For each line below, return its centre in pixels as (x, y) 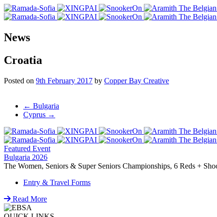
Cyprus (35, 114)
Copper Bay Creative (137, 80)
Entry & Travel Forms (57, 182)
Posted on (20, 80)
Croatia (23, 60)
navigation (30, 120)
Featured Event (27, 148)
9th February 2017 (64, 80)
